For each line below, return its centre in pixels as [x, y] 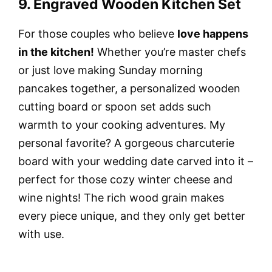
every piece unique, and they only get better [132, 216]
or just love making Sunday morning [110, 70]
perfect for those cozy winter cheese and [125, 179]
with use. [41, 234]
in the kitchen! [56, 52]
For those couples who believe [98, 33]
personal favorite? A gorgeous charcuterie [126, 143]
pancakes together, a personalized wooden [129, 88]
